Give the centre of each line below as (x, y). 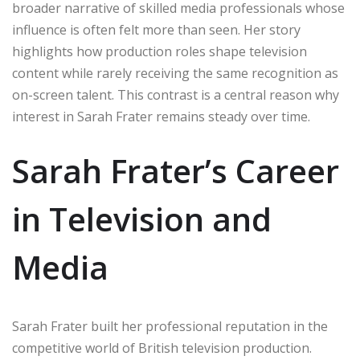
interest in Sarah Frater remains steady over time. (161, 117)
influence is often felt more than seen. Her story (156, 30)
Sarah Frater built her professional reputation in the (170, 327)
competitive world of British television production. (162, 348)
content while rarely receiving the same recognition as (175, 74)
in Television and (142, 219)
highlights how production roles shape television (160, 52)
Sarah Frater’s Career (176, 171)
